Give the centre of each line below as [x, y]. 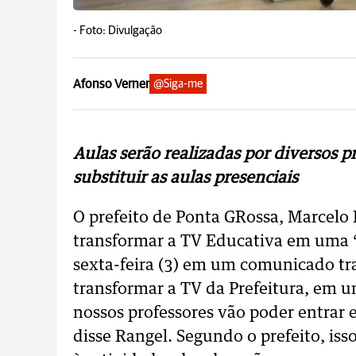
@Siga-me [178, 84]
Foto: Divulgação [121, 31]
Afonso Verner [111, 84]
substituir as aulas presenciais [186, 178]
